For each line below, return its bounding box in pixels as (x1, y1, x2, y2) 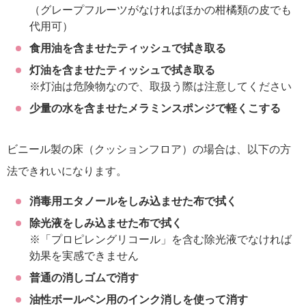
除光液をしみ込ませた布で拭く (29, 217, 182, 229)
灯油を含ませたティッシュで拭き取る (29, 64, 215, 76)
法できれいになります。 (7, 165, 127, 177)
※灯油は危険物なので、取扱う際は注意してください (29, 80, 292, 92)
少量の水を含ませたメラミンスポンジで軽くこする (29, 102, 281, 114)
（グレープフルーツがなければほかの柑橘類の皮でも (29, 3, 292, 16)
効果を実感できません (29, 249, 139, 262)
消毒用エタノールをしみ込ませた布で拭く (29, 195, 237, 207)
